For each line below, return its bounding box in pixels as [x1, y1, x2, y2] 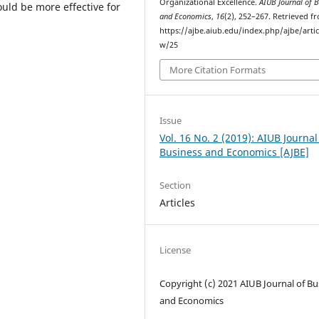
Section [159, 178, 192, 192]
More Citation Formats [169, 63, 266, 77]
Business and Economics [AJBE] [159, 145, 310, 159]
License [159, 243, 192, 256]
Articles [159, 195, 196, 209]
